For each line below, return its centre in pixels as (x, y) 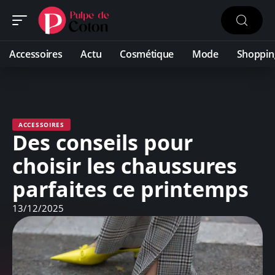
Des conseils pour (103, 142)
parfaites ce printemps (130, 189)
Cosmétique (147, 54)
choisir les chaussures (125, 166)
